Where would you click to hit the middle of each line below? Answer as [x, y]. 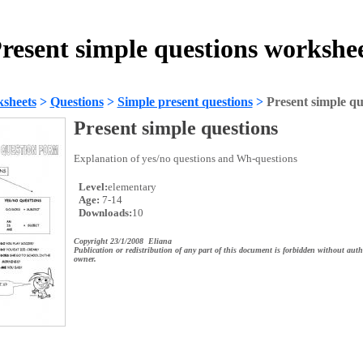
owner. [85, 259]
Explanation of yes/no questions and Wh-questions [185, 158]
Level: [92, 187]
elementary [132, 187]
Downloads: [104, 213]
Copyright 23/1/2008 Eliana [122, 241]
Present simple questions [175, 128]
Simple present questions [185, 102]
